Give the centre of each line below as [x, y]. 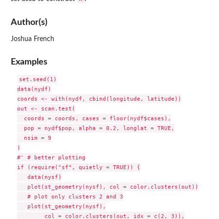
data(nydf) [34, 89]
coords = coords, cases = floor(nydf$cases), [94, 119]
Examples [29, 62]
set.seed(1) [38, 79]
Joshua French [33, 39]
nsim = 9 [34, 138]
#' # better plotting [51, 158]
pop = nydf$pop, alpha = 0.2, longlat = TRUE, [96, 128]
